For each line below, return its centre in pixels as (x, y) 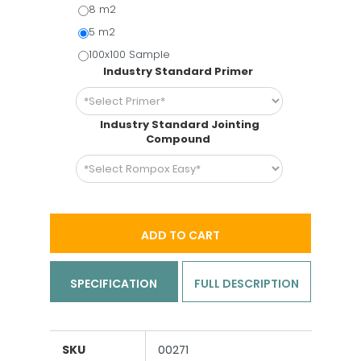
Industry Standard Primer (180, 71)
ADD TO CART (180, 235)
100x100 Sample (129, 54)
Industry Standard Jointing (179, 124)
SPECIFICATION (114, 284)
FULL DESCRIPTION (246, 284)
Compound (180, 139)
